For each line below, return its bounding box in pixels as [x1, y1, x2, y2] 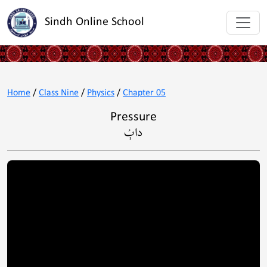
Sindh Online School [45, 13, 144, 30]
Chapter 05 [123, 86, 166, 100]
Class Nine [39, 86, 79, 100]
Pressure [110, 108, 157, 126]
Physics [87, 86, 114, 100]
